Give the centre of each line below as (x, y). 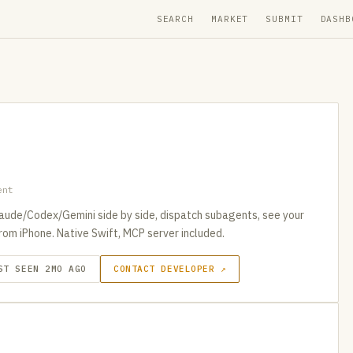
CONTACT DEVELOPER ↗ (170, 269)
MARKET (230, 19)
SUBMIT (284, 19)
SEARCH (175, 19)
